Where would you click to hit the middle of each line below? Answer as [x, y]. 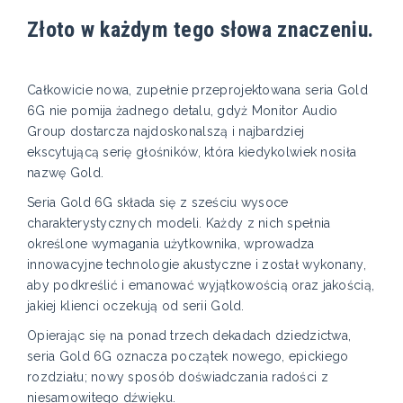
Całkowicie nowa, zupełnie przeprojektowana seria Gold [197, 90]
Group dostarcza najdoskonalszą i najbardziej [166, 131]
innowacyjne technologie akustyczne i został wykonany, [197, 264]
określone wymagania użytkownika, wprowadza [171, 243]
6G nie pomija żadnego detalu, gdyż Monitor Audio [183, 110]
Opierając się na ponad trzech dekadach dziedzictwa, [189, 335]
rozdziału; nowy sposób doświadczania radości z [178, 376]
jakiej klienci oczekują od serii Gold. [136, 305]
